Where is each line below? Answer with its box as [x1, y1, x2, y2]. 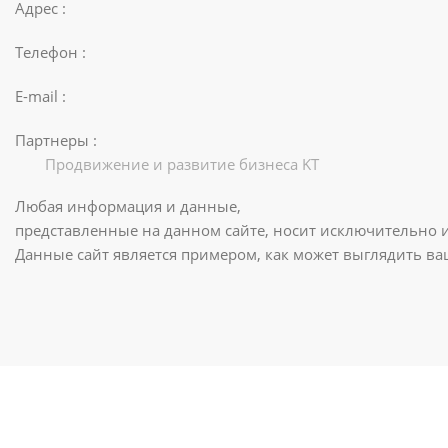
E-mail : [15, 86, 66, 106]
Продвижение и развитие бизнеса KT [45, 154, 319, 174]
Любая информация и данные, [15, 196, 241, 216]
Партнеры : [15, 130, 97, 150]
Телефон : [15, 42, 86, 62]
